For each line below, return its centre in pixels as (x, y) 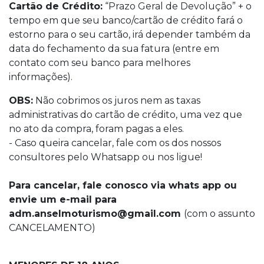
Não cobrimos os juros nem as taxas (117, 100)
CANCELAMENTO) (52, 227)
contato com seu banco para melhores (100, 62)
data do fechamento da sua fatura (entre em (114, 48)
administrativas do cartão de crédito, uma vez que (126, 114)
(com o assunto (220, 213)
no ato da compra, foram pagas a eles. (96, 128)
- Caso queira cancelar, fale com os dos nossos (115, 143)
